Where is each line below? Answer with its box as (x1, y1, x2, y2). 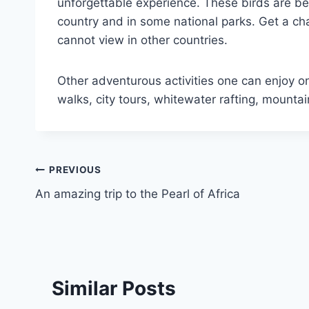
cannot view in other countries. (57, 32, 228, 47)
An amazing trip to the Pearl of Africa (35, 186, 240, 201)
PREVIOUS (49, 164, 101, 176)
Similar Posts (52, 276, 176, 300)
